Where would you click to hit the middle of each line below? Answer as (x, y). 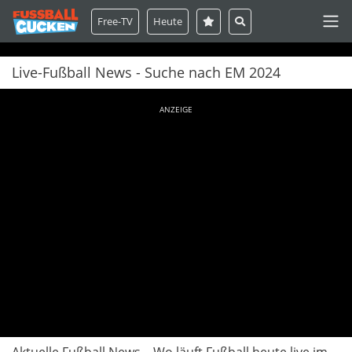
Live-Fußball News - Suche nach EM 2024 (146, 72)
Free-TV (115, 21)
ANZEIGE (176, 109)
